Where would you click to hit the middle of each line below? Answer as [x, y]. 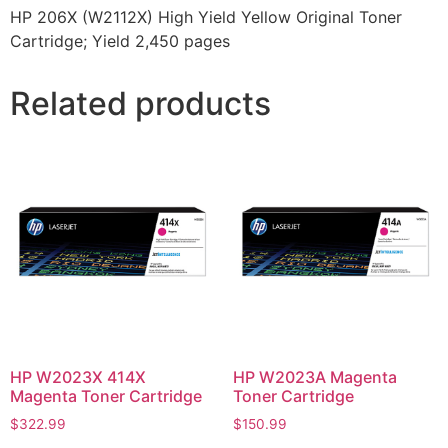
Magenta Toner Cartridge [106, 396]
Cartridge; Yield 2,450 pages [120, 40]
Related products [140, 103]
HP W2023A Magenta [314, 377]
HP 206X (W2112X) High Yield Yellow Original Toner [206, 16]
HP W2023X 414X [78, 377]
